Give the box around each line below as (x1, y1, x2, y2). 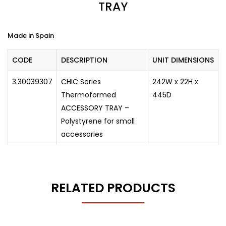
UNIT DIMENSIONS (152, 55, 214, 65)
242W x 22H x (152, 77, 198, 87)
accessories (61, 129, 103, 139)
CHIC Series (61, 77, 101, 87)
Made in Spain (8, 31, 54, 40)
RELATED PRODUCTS (50, 179, 176, 197)
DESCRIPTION (61, 55, 107, 65)
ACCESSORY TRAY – (61, 103, 129, 113)
